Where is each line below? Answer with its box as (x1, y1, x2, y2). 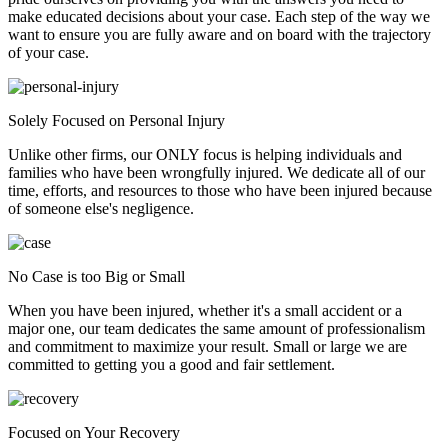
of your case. (8, 43, 89, 61)
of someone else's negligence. (8, 199, 194, 217)
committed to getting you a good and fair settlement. (8, 355, 335, 373)
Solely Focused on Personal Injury (8, 111, 225, 129)
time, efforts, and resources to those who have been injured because (8, 181, 432, 199)
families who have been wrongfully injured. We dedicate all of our (8, 163, 425, 181)
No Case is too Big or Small (8, 267, 185, 285)
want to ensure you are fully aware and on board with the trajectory (8, 25, 431, 43)
